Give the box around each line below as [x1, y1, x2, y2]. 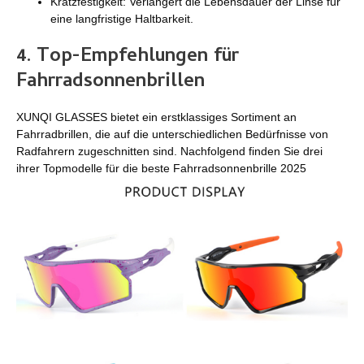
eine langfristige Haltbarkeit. [50, 12, 193, 26]
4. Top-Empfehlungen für [16, 41, 239, 74]
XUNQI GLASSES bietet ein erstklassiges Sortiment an [16, 110, 297, 124]
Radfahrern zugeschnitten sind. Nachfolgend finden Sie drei [16, 145, 323, 158]
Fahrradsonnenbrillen [16, 67, 205, 99]
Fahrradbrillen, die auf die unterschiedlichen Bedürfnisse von [16, 128, 328, 141]
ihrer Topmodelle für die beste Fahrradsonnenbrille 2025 [16, 162, 306, 175]
